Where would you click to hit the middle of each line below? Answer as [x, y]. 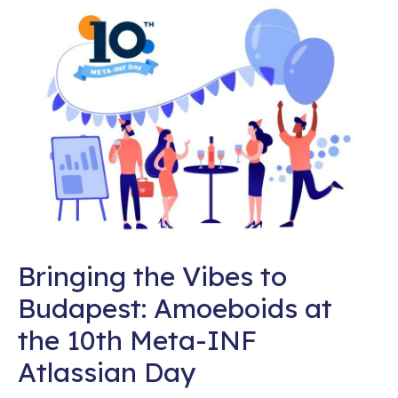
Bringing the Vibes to [152, 277]
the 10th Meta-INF [137, 341]
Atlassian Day [107, 373]
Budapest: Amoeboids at [175, 309]
